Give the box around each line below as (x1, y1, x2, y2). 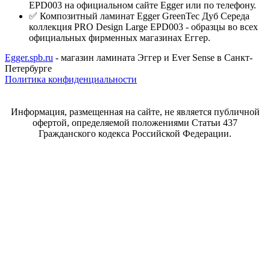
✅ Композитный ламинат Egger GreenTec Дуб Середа (29, 10, 250, 21)
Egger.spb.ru (5, 52, 53, 63)
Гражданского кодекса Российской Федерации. (39, 128, 231, 139)
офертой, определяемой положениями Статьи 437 (33, 118, 237, 128)
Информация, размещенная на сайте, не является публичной (10, 107, 260, 118)
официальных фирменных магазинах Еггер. (29, 32, 210, 43)
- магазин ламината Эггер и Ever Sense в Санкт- (53, 52, 253, 63)
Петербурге (5, 63, 52, 74)
